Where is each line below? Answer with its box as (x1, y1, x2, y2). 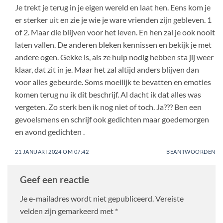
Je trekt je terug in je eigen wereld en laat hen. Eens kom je (15, 2, 211, 12)
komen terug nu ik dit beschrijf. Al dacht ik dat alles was (15, 89, 201, 99)
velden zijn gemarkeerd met (20, 206, 115, 216)
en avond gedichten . (15, 126, 85, 136)
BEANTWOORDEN (166, 148, 216, 155)
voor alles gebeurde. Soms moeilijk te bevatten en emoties (15, 77, 211, 87)
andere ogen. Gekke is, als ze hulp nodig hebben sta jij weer (15, 52, 214, 62)
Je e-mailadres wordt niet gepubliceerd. (20, 193, 154, 203)
